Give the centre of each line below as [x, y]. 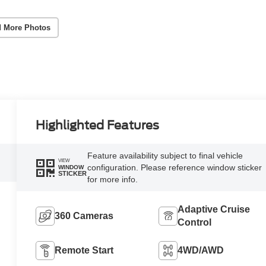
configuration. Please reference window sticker [174, 167]
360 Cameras [84, 216]
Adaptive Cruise [213, 209]
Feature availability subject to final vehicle [165, 155]
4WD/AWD [200, 250]
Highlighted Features [98, 125]
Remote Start [84, 250]
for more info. [112, 179]
